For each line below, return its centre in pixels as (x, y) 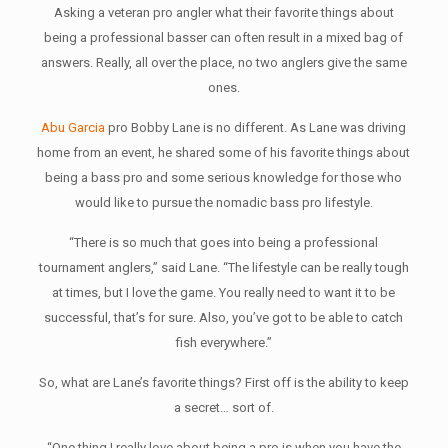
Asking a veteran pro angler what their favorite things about (223, 12)
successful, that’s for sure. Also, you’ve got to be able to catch (224, 317)
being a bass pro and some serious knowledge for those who (224, 177)
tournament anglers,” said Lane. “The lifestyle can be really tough (223, 267)
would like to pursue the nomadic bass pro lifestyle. (223, 202)
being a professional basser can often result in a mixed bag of (224, 37)
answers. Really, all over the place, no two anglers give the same (223, 62)
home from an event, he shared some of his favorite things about (224, 152)
